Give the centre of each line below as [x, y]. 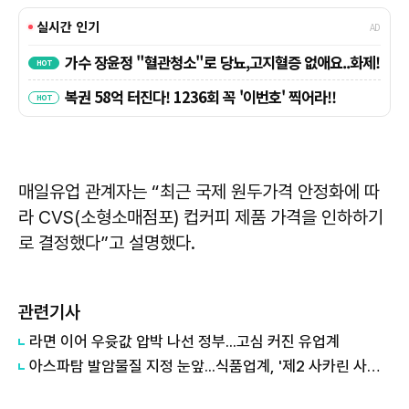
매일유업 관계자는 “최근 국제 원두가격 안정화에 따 [199, 191]
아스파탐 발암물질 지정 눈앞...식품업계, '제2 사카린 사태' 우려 [373, 366]
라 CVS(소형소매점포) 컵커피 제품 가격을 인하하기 [201, 217]
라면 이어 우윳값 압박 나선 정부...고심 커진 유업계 [184, 341]
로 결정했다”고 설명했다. [109, 242]
